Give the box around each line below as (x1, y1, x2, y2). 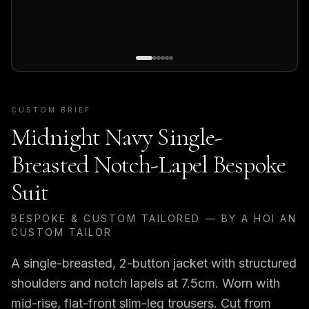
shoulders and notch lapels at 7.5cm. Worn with (11, 276, 280, 290)
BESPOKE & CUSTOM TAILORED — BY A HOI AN (11, 212, 297, 224)
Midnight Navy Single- (11, 122, 223, 152)
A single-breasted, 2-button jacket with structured (11, 256, 297, 270)
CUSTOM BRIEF (11, 106, 91, 114)
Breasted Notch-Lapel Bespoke (11, 150, 286, 179)
